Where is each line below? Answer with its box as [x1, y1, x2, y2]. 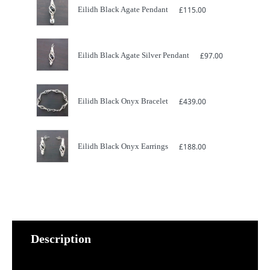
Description [31, 232, 91, 246]
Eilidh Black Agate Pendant [78, 5, 169, 14]
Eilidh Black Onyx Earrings [78, 142, 169, 151]
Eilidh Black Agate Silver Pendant [78, 50, 190, 60]
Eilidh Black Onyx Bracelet [78, 96, 169, 105]
